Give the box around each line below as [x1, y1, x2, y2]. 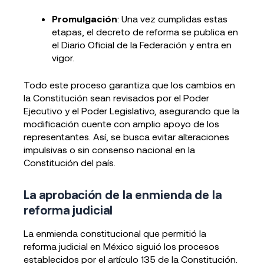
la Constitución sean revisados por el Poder [24, 92, 209, 103]
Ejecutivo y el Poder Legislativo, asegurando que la [24, 105, 239, 116]
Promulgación [52, 13, 117, 24]
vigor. [52, 52, 74, 63]
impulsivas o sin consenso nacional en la [24, 144, 195, 155]
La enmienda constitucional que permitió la [24, 227, 206, 239]
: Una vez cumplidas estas [117, 13, 227, 24]
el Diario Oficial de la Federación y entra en [52, 39, 232, 50]
